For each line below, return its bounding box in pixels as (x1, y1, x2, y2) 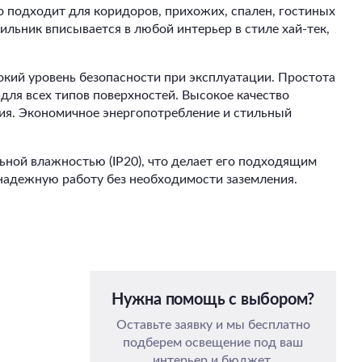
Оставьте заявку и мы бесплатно (116, 318, 310, 331)
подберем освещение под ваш (123, 336, 303, 349)
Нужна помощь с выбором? (111, 292, 315, 308)
